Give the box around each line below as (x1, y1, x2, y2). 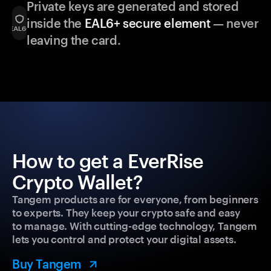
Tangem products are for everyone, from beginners (12, 193, 258, 206)
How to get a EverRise (12, 149, 203, 172)
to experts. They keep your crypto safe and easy (12, 206, 241, 219)
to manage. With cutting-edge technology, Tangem (12, 220, 258, 232)
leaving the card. (26, 33, 121, 48)
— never (210, 16, 259, 31)
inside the (26, 16, 85, 31)
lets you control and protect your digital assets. (12, 233, 237, 246)
